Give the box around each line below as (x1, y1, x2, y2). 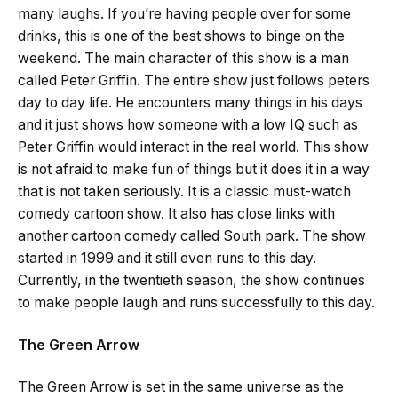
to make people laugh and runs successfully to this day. (18, 294, 375, 312)
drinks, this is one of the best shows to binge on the (18, 28, 345, 45)
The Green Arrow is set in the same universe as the (18, 378, 344, 396)
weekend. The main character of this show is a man (18, 50, 349, 68)
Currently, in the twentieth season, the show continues (18, 272, 365, 290)
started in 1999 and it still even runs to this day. (18, 250, 316, 267)
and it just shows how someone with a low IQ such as (18, 116, 358, 134)
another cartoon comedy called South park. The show (18, 227, 366, 245)
